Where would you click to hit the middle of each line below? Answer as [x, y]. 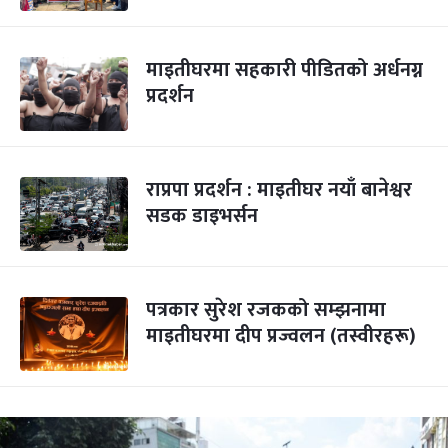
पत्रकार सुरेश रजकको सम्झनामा [266, 310]
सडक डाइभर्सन [202, 216]
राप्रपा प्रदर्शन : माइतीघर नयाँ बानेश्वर [279, 190]
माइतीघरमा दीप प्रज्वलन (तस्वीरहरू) [281, 336]
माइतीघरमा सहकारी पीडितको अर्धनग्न [284, 70]
